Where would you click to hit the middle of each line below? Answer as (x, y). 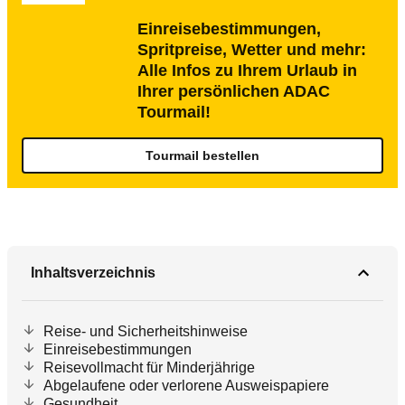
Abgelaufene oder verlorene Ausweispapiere (186, 386)
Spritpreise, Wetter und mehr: (252, 50)
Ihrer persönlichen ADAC (234, 91)
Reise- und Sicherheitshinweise (146, 331)
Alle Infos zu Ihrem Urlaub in (247, 71)
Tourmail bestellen (202, 155)
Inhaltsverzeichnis (93, 273)
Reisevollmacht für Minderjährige (149, 367)
